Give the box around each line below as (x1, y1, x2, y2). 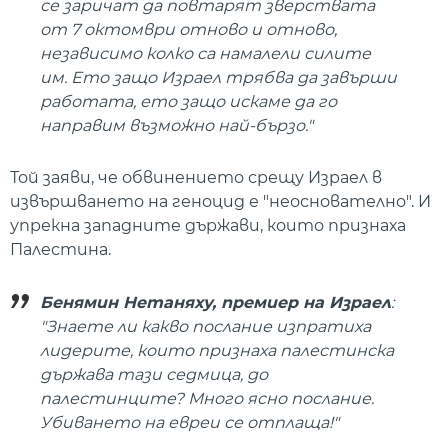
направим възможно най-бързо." (40, 115, 313, 135)
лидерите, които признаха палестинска (40, 340, 394, 360)
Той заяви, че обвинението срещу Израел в (10, 168, 382, 188)
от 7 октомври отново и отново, (40, 19, 337, 39)
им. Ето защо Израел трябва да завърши (40, 67, 397, 87)
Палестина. (10, 240, 111, 260)
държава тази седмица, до (40, 364, 268, 384)
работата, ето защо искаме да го (40, 91, 337, 111)
